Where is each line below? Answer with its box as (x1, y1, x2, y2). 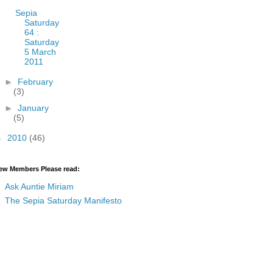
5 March (24, 46, 56, 57)
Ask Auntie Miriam (4, 181, 74, 191)
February (17, 77, 53, 87)
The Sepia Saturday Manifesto (4, 195, 122, 205)
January (17, 102, 49, 113)
